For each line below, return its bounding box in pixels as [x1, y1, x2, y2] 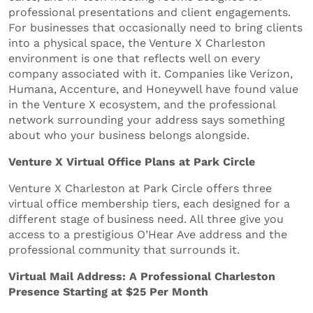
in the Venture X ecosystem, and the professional [8, 97, 275, 111]
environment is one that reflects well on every [8, 51, 260, 65]
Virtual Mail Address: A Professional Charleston [8, 269, 275, 283]
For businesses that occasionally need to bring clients [8, 20, 303, 34]
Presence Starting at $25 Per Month [8, 284, 208, 298]
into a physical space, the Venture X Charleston [8, 36, 265, 50]
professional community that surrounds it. [8, 242, 240, 256]
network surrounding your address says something [8, 112, 285, 126]
